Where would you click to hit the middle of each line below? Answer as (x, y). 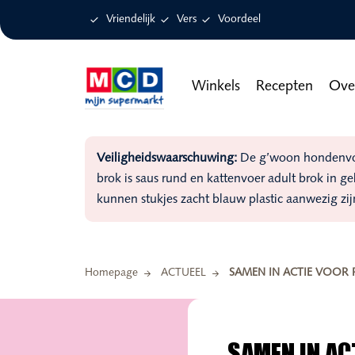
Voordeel (239, 19)
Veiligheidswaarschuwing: (167, 158)
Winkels (216, 87)
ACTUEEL (183, 273)
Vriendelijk (131, 19)
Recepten (284, 87)
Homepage (111, 273)
